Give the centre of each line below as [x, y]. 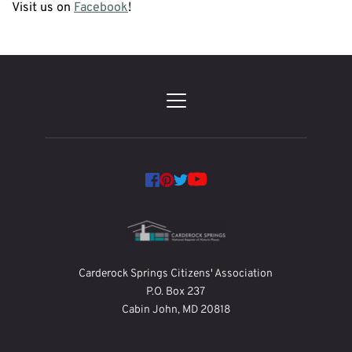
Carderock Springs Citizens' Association [176, 273]
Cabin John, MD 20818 [176, 310]
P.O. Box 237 [176, 291]
